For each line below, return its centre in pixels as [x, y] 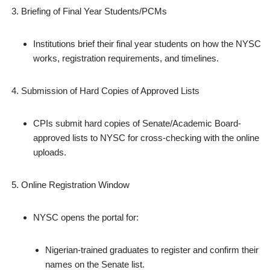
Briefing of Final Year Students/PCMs [94, 11]
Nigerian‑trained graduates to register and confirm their [152, 250]
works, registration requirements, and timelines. [126, 58]
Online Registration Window [75, 185]
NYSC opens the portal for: [86, 217]
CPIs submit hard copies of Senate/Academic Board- [137, 123]
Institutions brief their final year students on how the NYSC [147, 44]
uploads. [50, 152]
